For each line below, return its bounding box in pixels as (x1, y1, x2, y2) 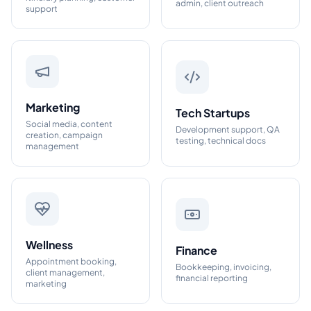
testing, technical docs (176, 135, 266, 146)
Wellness (26, 237, 73, 252)
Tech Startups (176, 106, 250, 120)
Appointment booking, (26, 256, 117, 267)
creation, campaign (26, 130, 103, 140)
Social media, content (26, 119, 112, 129)
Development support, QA (176, 124, 280, 135)
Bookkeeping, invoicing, (176, 262, 271, 272)
